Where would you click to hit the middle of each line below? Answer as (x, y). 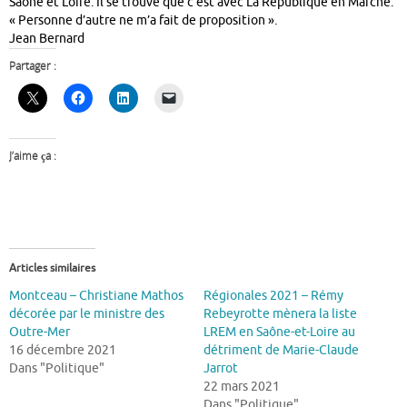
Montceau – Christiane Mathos (96, 295)
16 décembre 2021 (63, 350)
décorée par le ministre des (87, 313)
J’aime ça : (33, 155)
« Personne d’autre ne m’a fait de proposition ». (143, 21)
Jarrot (221, 368)
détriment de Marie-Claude (281, 350)
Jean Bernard (47, 39)
